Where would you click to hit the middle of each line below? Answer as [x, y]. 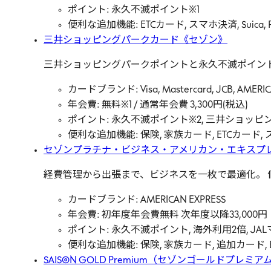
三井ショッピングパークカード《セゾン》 [135, 41]
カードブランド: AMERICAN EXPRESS [147, 200]
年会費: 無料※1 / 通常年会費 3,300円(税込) [158, 105]
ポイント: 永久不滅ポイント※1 [134, 10]
